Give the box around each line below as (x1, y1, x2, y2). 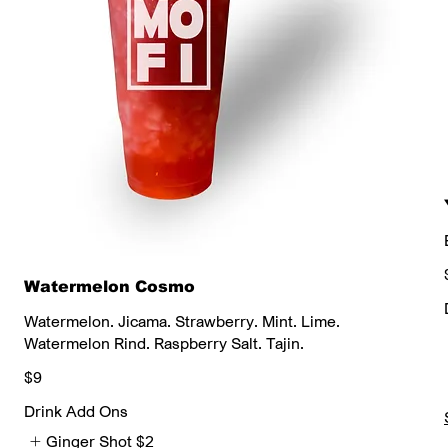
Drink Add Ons (24, 400, 128, 421)
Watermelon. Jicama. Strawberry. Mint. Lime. (24, 310, 340, 331)
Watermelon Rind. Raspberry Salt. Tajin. (24, 332, 304, 353)
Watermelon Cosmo (24, 277, 195, 295)
